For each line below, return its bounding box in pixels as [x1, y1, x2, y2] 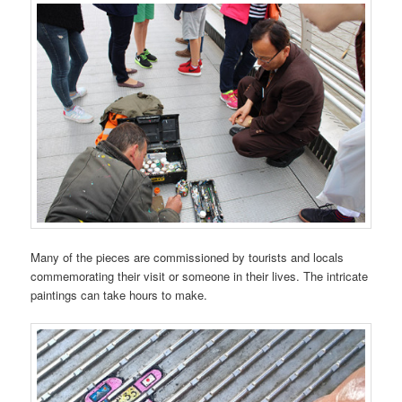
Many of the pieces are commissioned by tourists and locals [31, 249, 345, 267]
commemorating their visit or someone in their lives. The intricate [31, 267, 369, 285]
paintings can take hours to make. [31, 286, 208, 304]
